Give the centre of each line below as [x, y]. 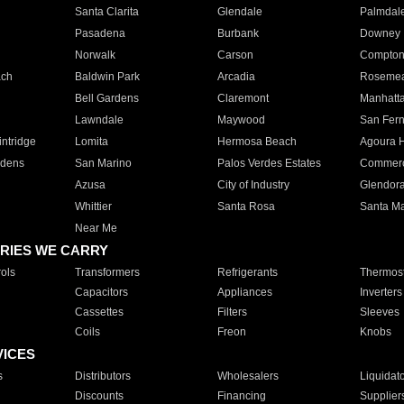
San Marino [103, 163]
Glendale [239, 12]
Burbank [238, 33]
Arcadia [236, 77]
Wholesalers [248, 376]
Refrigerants [247, 272]
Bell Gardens [106, 98]
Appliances [244, 292]
